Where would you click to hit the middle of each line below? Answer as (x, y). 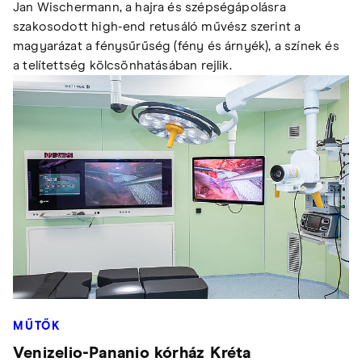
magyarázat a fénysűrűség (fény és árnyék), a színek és (176, 46)
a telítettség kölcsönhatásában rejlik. (122, 65)
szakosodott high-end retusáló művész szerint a (157, 26)
